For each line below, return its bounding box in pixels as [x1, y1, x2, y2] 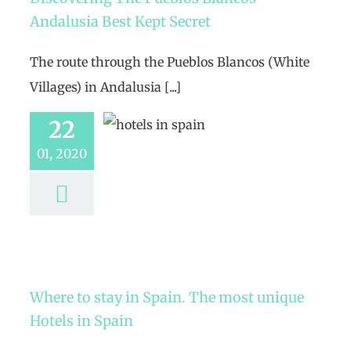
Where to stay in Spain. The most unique [30, 288, 304, 306]
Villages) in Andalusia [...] [30, 79, 181, 95]
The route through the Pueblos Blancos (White [30, 54, 309, 70]
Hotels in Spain [30, 312, 133, 330]
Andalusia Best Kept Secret [30, 13, 211, 31]
